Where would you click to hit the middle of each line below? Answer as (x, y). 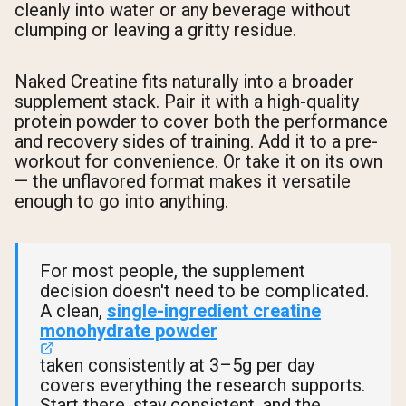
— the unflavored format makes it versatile (183, 181)
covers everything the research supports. (203, 385)
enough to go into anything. (121, 201)
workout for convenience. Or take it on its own (198, 161)
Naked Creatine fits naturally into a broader (184, 81)
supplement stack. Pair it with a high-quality (187, 101)
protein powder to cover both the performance (201, 121)
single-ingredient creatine (214, 310)
